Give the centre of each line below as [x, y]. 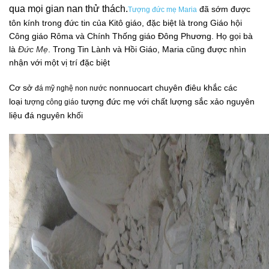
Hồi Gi [136, 49]
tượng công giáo [52, 102]
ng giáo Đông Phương [169, 36]
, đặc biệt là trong [176, 23]
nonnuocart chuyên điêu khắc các [172, 88]
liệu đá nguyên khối [46, 115]
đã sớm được [224, 9]
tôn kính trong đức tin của [59, 23]
